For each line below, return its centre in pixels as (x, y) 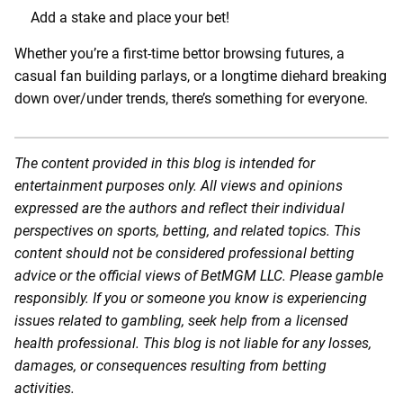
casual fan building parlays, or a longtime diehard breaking (201, 76)
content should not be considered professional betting (184, 253)
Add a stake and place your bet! (130, 17)
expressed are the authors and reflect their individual (179, 208)
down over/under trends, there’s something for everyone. (191, 98)
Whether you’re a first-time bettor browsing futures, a (179, 53)
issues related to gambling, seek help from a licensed (181, 320)
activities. (45, 388)
